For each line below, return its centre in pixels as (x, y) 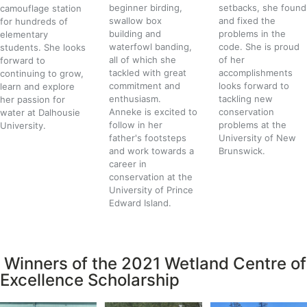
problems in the (252, 34)
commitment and (145, 86)
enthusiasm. (135, 99)
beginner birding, (146, 8)
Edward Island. (140, 203)
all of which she (143, 60)
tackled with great (148, 73)
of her (231, 60)
